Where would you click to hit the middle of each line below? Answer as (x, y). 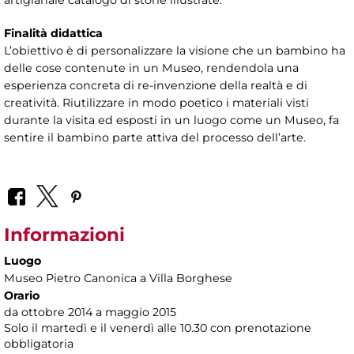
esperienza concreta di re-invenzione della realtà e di (156, 86)
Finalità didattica (53, 34)
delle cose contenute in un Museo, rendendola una (151, 68)
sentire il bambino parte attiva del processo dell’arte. (155, 138)
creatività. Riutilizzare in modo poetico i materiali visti (156, 103)
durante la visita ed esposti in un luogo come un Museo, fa (171, 121)
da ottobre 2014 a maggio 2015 (90, 312)
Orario (22, 295)
